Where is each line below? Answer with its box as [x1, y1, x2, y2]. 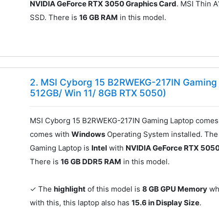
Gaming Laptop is [30, 143, 92, 153]
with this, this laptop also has [30, 197, 132, 207]
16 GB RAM [79, 13, 118, 22]
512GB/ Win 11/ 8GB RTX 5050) [30, 87, 167, 99]
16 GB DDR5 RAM [61, 156, 122, 166]
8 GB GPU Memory [142, 184, 208, 194]
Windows [71, 129, 106, 139]
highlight [54, 184, 86, 194]
